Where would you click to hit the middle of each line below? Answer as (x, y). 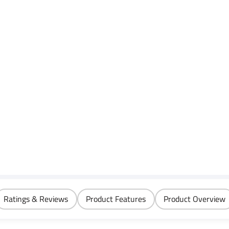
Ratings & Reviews (36, 199)
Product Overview (194, 199)
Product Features (116, 199)
